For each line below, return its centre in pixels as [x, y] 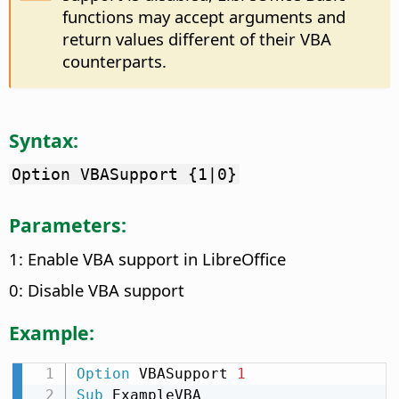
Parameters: [68, 225]
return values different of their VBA [196, 39]
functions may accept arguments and [204, 17]
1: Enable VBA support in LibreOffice [147, 259]
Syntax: [44, 140]
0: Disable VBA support [97, 290]
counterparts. [114, 61]
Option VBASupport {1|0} [124, 175]
